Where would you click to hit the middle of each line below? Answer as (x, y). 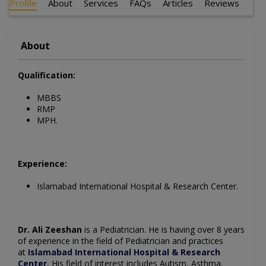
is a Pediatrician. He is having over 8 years (163, 230)
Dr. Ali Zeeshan (50, 230)
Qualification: (47, 75)
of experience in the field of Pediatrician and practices (121, 241)
